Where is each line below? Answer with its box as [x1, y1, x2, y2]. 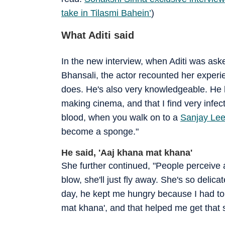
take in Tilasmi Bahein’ [61, 8, 151, 18]
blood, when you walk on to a [61, 112, 180, 123]
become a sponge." [61, 126, 139, 137]
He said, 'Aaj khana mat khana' [61, 147, 192, 158]
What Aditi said [61, 29, 134, 41]
